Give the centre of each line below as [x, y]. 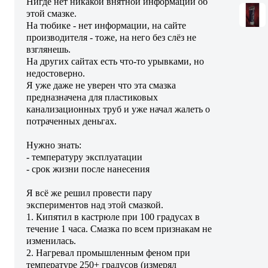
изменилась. [51, 240]
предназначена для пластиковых [92, 97]
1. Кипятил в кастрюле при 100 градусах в [113, 217]
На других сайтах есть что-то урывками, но [115, 61]
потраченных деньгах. [71, 121]
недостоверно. [56, 73]
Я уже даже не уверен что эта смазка [101, 85]
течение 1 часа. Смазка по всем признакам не [119, 229]
